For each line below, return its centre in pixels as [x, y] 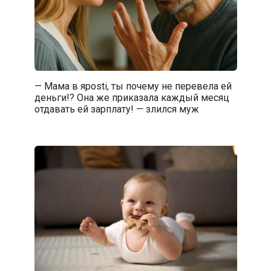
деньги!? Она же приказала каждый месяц [132, 97]
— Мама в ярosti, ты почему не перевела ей [133, 86]
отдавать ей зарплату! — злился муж [116, 109]
